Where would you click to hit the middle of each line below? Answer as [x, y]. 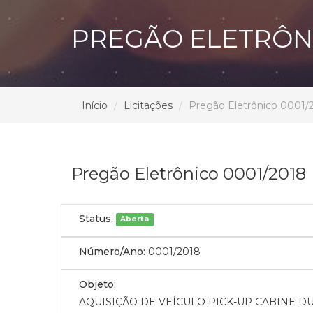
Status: [96, 218]
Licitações [148, 105]
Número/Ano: [112, 251]
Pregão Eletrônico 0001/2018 [189, 173]
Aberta [135, 219]
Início [95, 105]
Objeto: [97, 284]
